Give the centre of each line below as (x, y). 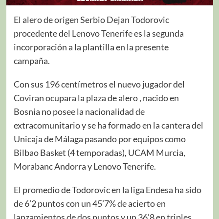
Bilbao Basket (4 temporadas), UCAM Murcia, (99, 152)
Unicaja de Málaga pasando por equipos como (99, 139)
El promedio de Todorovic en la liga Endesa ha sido (108, 189)
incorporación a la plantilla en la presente (91, 47)
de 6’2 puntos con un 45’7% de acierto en (89, 203)
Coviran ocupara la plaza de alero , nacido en (96, 98)
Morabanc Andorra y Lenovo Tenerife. (85, 166)
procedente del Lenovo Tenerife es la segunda (99, 33)
